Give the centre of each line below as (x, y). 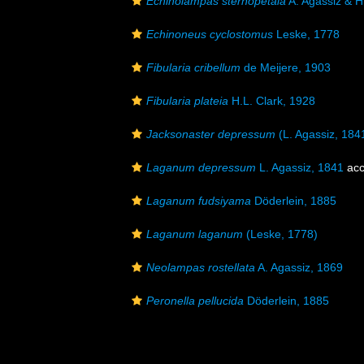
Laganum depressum (201, 167)
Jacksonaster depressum (211, 134)
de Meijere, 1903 (286, 67)
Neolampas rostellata (201, 267)
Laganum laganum (195, 234)
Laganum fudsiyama (199, 201)
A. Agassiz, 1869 (299, 267)
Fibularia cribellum (193, 67)
